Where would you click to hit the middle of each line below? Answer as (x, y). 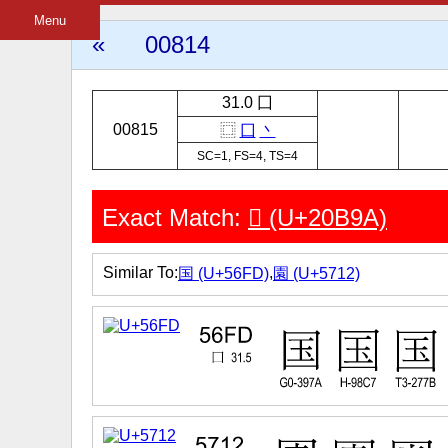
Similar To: (140, 272)
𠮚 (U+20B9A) (317, 217)
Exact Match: (175, 217)
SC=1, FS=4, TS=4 (247, 156)
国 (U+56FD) (223, 273)
